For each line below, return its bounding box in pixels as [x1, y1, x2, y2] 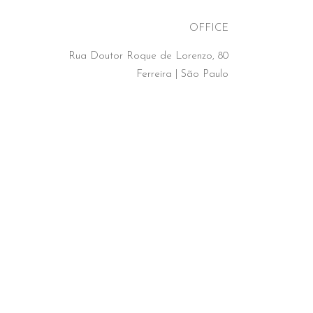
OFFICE [189, 23, 228, 34]
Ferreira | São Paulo [136, 69, 228, 80]
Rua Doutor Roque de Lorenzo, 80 [68, 51, 228, 61]
